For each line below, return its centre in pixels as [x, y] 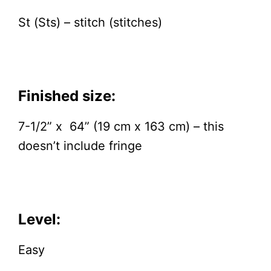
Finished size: [70, 96]
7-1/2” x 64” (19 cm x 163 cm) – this [121, 126]
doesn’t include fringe [80, 145]
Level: [39, 219]
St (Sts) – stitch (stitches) [90, 22]
